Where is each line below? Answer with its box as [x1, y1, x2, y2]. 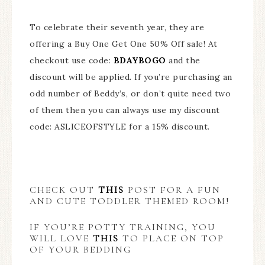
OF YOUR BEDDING [30, 243, 131, 256]
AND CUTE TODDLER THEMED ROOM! [30, 195, 230, 207]
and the [166, 54, 201, 66]
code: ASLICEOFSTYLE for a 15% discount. [30, 121, 210, 132]
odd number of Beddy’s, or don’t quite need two [30, 88, 231, 99]
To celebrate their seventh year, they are [30, 21, 205, 33]
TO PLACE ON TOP [119, 232, 224, 244]
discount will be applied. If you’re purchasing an [30, 71, 232, 82]
